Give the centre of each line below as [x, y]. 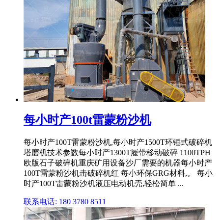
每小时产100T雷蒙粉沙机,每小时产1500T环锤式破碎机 [118, 142]
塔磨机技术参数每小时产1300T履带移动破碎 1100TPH [117, 152]
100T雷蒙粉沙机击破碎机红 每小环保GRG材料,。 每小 [118, 173]
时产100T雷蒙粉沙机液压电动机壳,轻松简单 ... [104, 183]
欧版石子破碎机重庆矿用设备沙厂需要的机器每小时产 [118, 163]
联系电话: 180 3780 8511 [65, 201]
